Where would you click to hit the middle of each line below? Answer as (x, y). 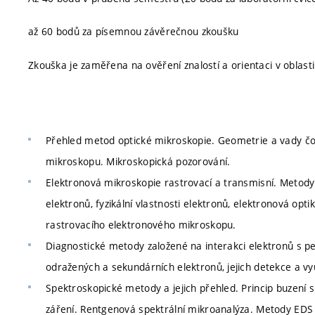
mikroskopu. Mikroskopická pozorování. (138, 161)
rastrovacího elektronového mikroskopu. (141, 225)
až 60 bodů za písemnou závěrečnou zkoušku (134, 31)
